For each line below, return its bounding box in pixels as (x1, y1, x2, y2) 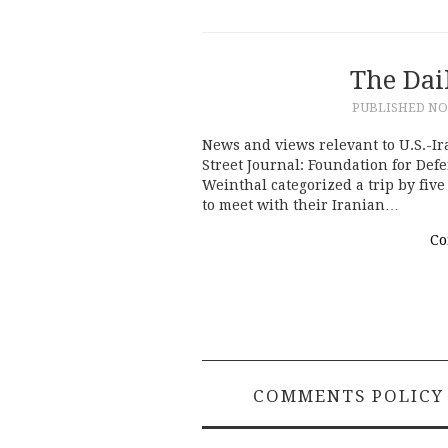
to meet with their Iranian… (202, 197, 399, 214)
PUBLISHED (351, 99, 428, 115)
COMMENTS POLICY (253, 386, 444, 407)
